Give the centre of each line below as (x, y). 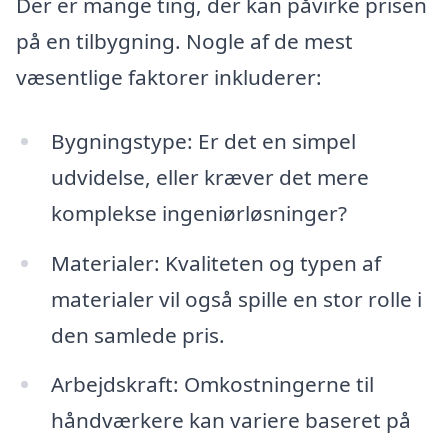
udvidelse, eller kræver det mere (209, 176)
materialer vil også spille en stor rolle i (236, 298)
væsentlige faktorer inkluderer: (169, 77)
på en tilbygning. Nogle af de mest (184, 41)
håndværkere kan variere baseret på (230, 420)
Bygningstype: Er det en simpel (203, 140)
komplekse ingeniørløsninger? (198, 212)
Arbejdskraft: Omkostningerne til (212, 384)
